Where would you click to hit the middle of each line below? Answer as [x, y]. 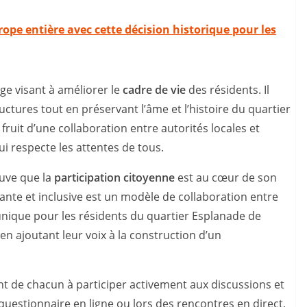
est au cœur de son [226, 178]
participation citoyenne [114, 178]
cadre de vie [154, 90]
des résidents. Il [228, 90]
